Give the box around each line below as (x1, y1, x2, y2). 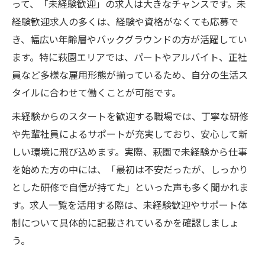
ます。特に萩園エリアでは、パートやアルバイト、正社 (12, 49, 247, 64)
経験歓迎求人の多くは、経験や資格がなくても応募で (12, 14, 238, 28)
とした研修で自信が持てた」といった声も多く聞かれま (12, 179, 248, 194)
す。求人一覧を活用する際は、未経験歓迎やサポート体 (12, 197, 247, 212)
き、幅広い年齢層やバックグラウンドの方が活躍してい (12, 31, 247, 46)
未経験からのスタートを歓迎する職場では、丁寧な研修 (12, 108, 248, 123)
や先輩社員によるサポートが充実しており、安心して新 (12, 126, 248, 141)
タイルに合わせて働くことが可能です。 (12, 85, 181, 99)
